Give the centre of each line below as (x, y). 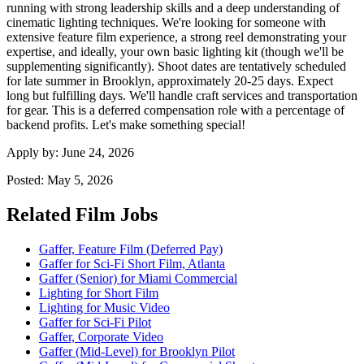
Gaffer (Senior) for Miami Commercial (138, 278)
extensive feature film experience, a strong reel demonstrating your (176, 37)
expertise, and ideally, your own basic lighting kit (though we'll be (175, 51)
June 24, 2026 (98, 152)
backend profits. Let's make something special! (126, 124)
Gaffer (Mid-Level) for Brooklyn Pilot (137, 351)
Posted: (27, 180)
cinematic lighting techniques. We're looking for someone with (166, 22)
